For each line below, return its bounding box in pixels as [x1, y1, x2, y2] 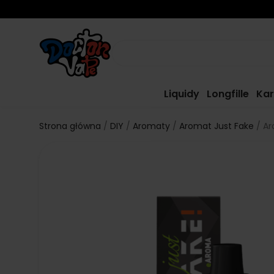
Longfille [207, 87, 250, 101]
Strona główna [39, 120, 101, 132]
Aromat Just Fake [179, 120, 254, 132]
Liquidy [164, 87, 200, 101]
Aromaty [133, 120, 170, 132]
